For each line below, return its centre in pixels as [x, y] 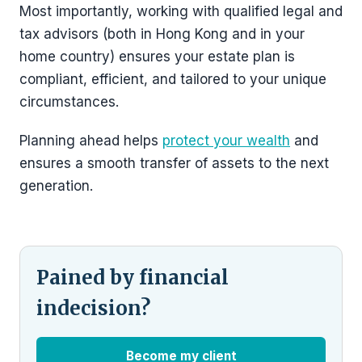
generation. [56, 185]
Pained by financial [133, 277]
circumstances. [69, 101]
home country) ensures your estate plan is [157, 56]
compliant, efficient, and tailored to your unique [173, 79]
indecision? [93, 308]
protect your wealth [226, 140]
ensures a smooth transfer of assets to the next [174, 163]
